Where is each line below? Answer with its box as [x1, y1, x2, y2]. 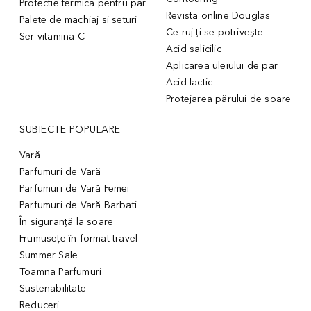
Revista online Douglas [166, 9, 271, 22]
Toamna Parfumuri [19, 265, 102, 278]
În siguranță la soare [19, 215, 114, 228]
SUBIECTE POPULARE [19, 123, 121, 135]
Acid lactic [166, 76, 213, 88]
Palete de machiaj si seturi [19, 13, 137, 26]
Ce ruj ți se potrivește [166, 26, 264, 38]
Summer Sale [19, 249, 78, 261]
